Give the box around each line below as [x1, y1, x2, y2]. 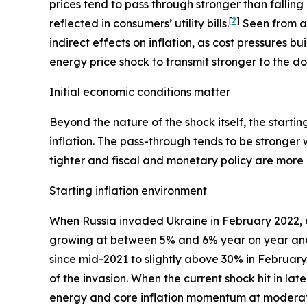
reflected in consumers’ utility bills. [49, 16, 229, 30]
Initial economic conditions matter [49, 84, 230, 99]
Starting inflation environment [49, 183, 207, 197]
